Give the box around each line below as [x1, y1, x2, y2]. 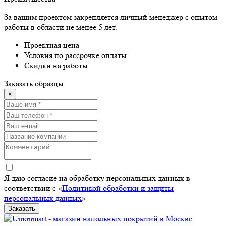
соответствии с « [4, 183, 62, 193]
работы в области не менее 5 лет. [4, 22, 117, 32]
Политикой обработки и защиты [62, 183, 174, 193]
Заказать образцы [4, 79, 64, 89]
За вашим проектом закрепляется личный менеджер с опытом [4, 12, 217, 22]
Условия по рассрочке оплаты [24, 50, 127, 61]
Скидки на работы [24, 61, 88, 71]
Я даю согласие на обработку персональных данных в [4, 173, 190, 183]
